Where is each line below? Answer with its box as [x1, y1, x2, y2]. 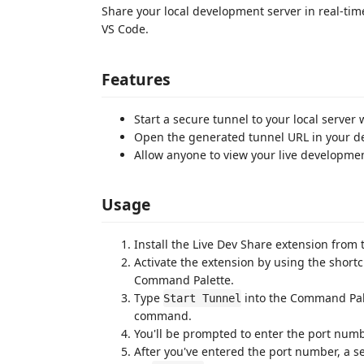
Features [102, 67, 171, 90]
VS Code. [102, 21, 149, 37]
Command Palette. [134, 272, 234, 288]
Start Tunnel [163, 292, 241, 305]
